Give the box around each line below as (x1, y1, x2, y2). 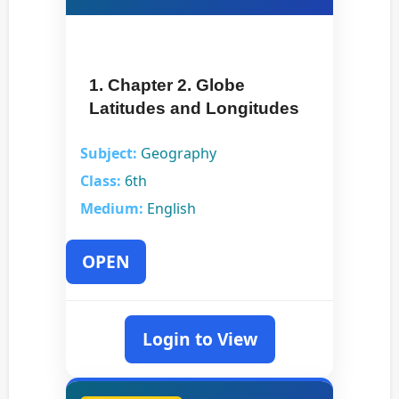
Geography (137, 143, 216, 164)
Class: (80, 171, 121, 191)
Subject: (80, 143, 137, 164)
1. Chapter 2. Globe (89, 76, 245, 95)
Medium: (80, 199, 143, 219)
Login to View (142, 327, 257, 352)
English (143, 199, 196, 219)
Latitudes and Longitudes (89, 99, 299, 118)
